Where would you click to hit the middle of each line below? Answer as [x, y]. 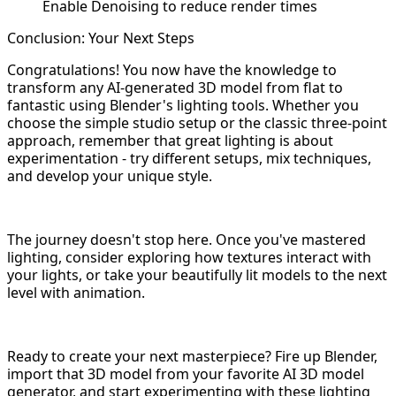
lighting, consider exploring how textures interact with [189, 258]
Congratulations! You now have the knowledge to [172, 70]
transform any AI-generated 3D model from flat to [175, 88]
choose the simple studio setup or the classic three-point [197, 123]
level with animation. [76, 293]
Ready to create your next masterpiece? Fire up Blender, [192, 357]
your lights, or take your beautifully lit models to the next [197, 275]
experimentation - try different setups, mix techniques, [189, 159]
